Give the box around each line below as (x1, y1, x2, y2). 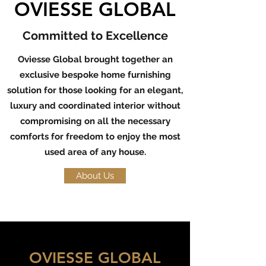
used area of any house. (44, 146, 146, 157)
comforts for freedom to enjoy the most (9, 131, 180, 142)
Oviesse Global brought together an (17, 53, 173, 65)
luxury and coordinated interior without (9, 100, 180, 111)
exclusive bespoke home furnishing (19, 69, 171, 80)
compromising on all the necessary (20, 115, 170, 126)
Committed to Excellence (22, 28, 168, 43)
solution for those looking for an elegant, (7, 84, 183, 96)
